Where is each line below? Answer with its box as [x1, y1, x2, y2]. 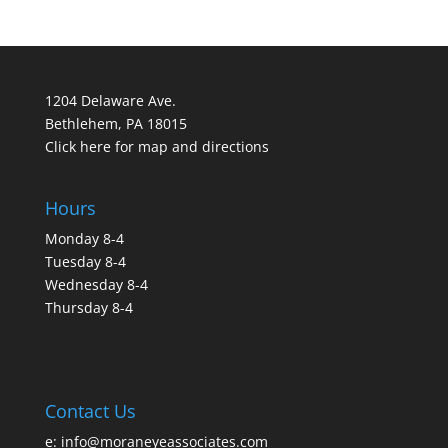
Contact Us [44, 398, 136, 423]
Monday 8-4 [44, 229, 124, 249]
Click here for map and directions [44, 137, 269, 156]
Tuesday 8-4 [44, 252, 126, 272]
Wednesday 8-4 [44, 275, 148, 295]
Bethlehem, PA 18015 [44, 114, 187, 133]
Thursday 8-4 [44, 298, 133, 318]
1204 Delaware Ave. [44, 91, 176, 110]
